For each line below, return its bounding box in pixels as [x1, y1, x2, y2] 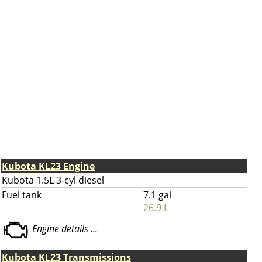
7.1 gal [143, 188, 171, 201]
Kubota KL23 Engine [2, 160, 95, 173]
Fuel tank [2, 188, 42, 201]
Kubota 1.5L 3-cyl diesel [2, 174, 104, 187]
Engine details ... [30, 222, 98, 236]
